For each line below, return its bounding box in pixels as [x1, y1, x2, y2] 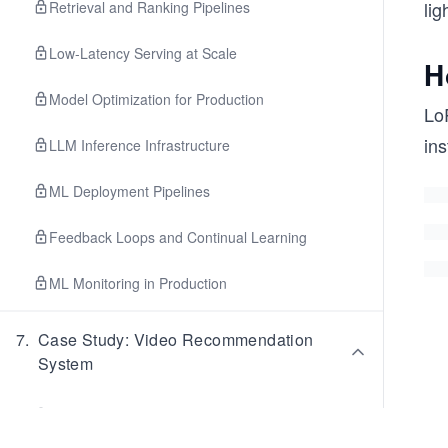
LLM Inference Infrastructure [49, 135, 230, 155]
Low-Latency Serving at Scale [49, 43, 237, 63]
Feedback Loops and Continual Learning [49, 227, 307, 247]
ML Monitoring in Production [49, 273, 227, 293]
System [37, 352, 94, 375]
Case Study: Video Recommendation [37, 328, 314, 351]
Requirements [49, 425, 138, 445]
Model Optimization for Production [49, 89, 264, 109]
